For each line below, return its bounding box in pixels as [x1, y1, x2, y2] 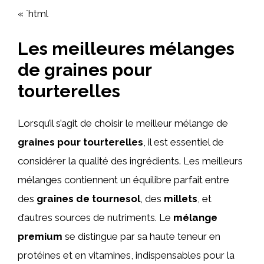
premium [18, 230, 62, 242]
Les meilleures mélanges [18, 38, 235, 59]
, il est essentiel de [143, 136, 224, 148]
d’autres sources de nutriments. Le [18, 211, 173, 223]
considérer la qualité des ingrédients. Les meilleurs [18, 154, 243, 167]
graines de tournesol [37, 192, 140, 204]
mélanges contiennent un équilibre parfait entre [18, 173, 229, 186]
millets [164, 192, 197, 204]
